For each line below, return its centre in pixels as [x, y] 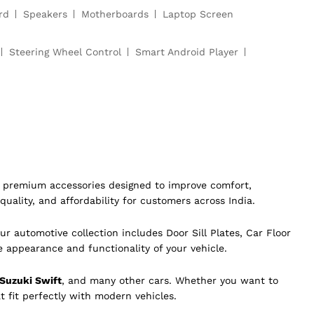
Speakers [45, 14]
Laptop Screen [198, 14]
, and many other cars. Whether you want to [170, 280]
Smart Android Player [187, 52]
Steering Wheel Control [65, 52]
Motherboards [115, 14]
